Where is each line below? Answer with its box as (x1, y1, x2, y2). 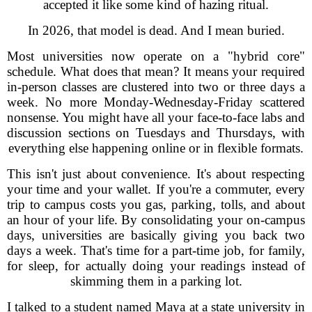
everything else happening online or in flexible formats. (8, 141, 304, 155)
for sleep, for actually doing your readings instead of (7, 258, 305, 273)
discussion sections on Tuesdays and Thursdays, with (7, 125, 305, 140)
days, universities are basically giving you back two (7, 228, 305, 242)
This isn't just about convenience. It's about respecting (7, 166, 305, 181)
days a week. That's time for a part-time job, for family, (7, 243, 305, 258)
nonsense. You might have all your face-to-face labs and (7, 110, 305, 125)
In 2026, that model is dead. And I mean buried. (27, 23, 285, 38)
